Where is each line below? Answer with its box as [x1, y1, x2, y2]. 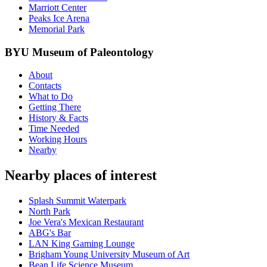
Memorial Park [29, 23, 85, 34]
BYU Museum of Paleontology [5, 45, 154, 58]
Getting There [29, 102, 81, 113]
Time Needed [29, 123, 79, 134]
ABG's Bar [29, 228, 71, 238]
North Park [29, 206, 70, 217]
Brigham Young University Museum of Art [29, 249, 190, 260]
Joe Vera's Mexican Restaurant [29, 217, 144, 228]
